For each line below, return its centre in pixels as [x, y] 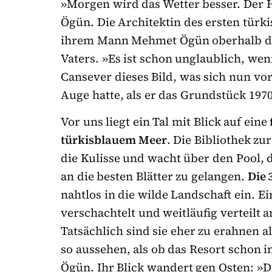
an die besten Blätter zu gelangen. [154, 176]
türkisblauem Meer [114, 140]
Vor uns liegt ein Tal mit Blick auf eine [164, 122]
